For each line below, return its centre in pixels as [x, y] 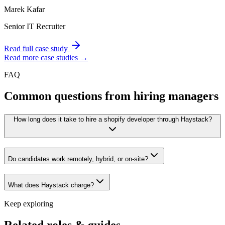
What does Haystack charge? [51, 185]
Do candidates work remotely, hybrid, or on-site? [78, 159]
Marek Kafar [24, 10]
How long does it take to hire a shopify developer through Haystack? [113, 120]
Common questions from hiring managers [111, 96]
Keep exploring [29, 204]
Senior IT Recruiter [35, 27]
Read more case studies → [46, 58]
